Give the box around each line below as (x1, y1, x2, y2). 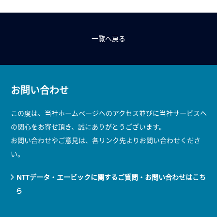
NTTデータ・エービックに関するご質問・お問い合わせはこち (16, 172, 206, 182)
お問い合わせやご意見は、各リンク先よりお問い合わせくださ (10, 135, 201, 145)
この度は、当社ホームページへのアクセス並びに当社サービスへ (10, 108, 207, 118)
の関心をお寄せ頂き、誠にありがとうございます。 (10, 122, 166, 131)
